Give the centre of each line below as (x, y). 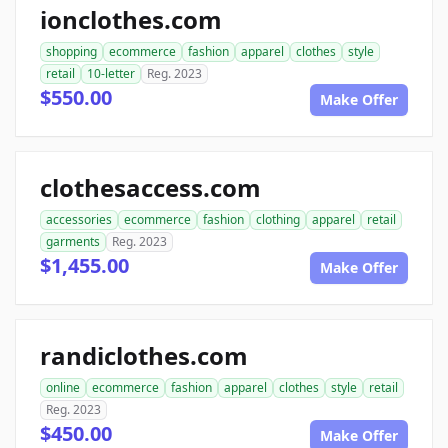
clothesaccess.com (150, 187)
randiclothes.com (144, 355)
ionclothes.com (131, 19)
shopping (71, 51)
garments (73, 241)
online (63, 387)
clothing (278, 219)
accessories (79, 219)
